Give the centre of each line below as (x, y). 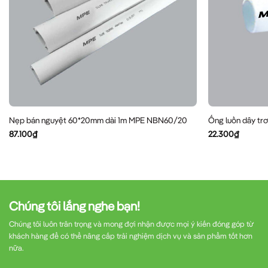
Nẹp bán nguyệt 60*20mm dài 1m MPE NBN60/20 (98, 121)
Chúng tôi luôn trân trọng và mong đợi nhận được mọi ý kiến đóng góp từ (131, 223)
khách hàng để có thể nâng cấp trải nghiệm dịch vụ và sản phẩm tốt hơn (131, 235)
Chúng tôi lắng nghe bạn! (74, 205)
